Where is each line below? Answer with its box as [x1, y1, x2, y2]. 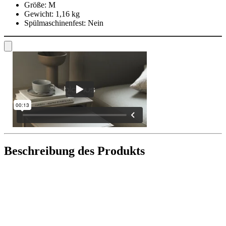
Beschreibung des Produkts [4, 144, 145, 157]
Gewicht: [24, 9, 53, 18]
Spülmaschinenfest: [24, 18, 86, 27]
